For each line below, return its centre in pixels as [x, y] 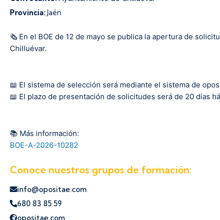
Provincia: [28, 13]
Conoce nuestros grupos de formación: [101, 169]
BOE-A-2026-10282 [44, 145]
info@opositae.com [52, 189]
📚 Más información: [44, 133]
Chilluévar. [28, 48]
